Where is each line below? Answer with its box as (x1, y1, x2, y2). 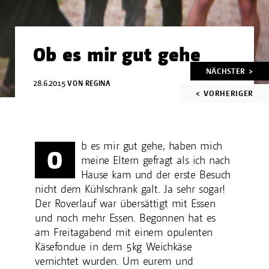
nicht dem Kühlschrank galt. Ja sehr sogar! (35, 183, 225, 196)
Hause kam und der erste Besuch (80, 168, 231, 181)
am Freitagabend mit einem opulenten (35, 226, 213, 239)
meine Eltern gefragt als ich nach (80, 154, 230, 167)
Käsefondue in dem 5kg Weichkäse (35, 240, 192, 253)
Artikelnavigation (180, 57, 256, 70)
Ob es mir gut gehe (33, 43, 201, 67)
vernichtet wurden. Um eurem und (35, 255, 193, 268)
